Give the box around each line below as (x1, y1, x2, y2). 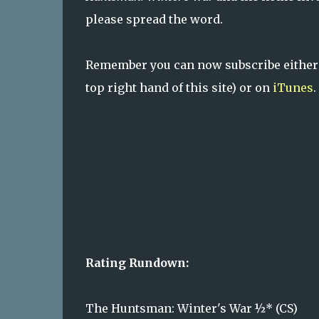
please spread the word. (85, 12, 223, 26)
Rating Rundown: (85, 256, 189, 270)
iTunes (272, 80, 313, 95)
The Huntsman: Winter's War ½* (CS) (85, 301, 298, 315)
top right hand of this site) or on (85, 80, 273, 95)
